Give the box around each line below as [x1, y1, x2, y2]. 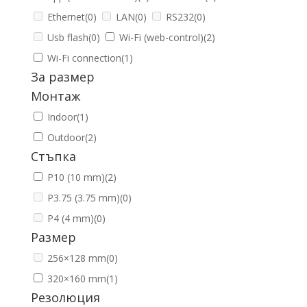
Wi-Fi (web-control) [119, 31, 204, 44]
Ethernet [47, 10, 85, 23]
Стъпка [30, 148, 76, 164]
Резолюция [30, 289, 100, 306]
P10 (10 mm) [47, 171, 105, 184]
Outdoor [47, 131, 85, 144]
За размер [30, 69, 95, 85]
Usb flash [47, 31, 88, 44]
